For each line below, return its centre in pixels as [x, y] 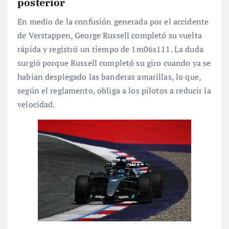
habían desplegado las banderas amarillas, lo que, [109, 76]
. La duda [187, 49]
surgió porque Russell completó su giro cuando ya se [114, 63]
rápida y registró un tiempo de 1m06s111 [94, 49]
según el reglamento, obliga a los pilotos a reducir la [114, 90]
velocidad [35, 104]
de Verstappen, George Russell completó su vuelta [110, 35]
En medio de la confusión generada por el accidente [113, 21]
